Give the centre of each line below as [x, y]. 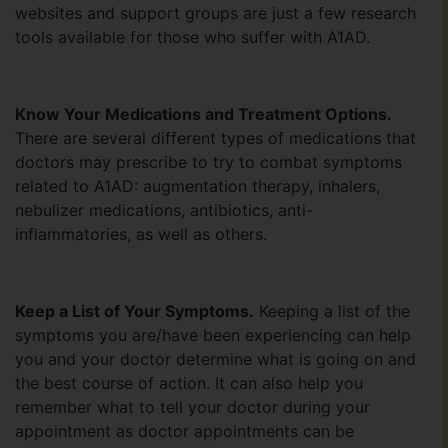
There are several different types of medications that [215, 138]
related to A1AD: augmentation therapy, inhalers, [197, 186]
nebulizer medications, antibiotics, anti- [164, 210]
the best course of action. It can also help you [189, 382]
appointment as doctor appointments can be [184, 430]
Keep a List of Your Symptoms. [134, 310]
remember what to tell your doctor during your [192, 406]
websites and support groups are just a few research [215, 13]
